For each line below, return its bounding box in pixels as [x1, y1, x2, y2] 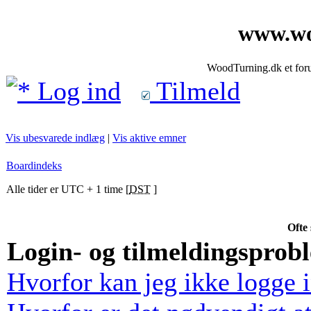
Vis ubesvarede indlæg [6, 132, 105, 144]
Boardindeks [6, 160, 62, 171]
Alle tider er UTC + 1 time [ [6, 183, 129, 195]
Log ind [31, 76, 121, 106]
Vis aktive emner [112, 132, 186, 144]
